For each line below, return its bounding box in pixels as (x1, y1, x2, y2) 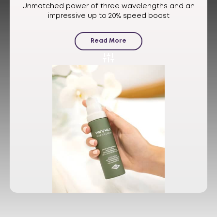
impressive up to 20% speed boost (47, 13, 170, 19)
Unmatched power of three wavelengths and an (22, 3, 195, 9)
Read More (91, 38, 126, 44)
